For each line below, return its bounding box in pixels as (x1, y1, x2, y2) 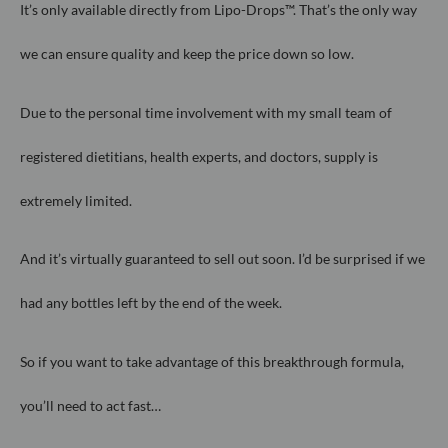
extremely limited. (20, 191, 135, 209)
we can (20, 45, 63, 63)
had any (20, 294, 68, 312)
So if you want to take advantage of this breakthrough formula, (20, 352, 404, 370)
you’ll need (20, 396, 87, 414)
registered (20, 147, 83, 165)
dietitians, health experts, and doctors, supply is (83, 147, 378, 165)
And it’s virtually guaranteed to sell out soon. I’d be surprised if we (20, 250, 425, 268)
